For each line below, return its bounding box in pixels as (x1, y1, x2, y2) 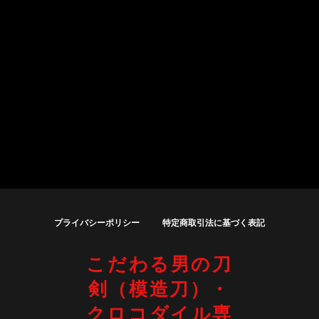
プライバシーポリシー (54, 218, 140, 228)
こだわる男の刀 (86, 253, 233, 275)
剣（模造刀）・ (88, 278, 231, 300)
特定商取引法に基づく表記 (162, 218, 265, 228)
